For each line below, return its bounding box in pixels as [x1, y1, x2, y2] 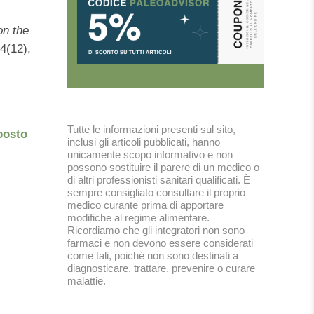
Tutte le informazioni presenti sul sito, [67, 123, 235, 135]
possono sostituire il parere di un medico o [67, 161, 259, 173]
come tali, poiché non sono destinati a [67, 250, 238, 261]
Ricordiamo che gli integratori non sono [67, 224, 245, 236]
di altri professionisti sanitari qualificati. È [67, 174, 250, 186]
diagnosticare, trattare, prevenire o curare [67, 262, 255, 274]
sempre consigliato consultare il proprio [67, 186, 245, 198]
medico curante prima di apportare [67, 199, 224, 211]
